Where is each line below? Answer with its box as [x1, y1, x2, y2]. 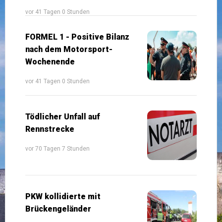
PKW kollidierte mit [25, 191, 101, 201]
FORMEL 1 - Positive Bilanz [25, 32, 129, 42]
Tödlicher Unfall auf [25, 111, 100, 121]
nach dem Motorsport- [25, 44, 112, 54]
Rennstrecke [25, 124, 74, 134]
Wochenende [25, 56, 75, 66]
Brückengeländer [25, 204, 91, 214]
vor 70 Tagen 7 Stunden [25, 145, 90, 152]
